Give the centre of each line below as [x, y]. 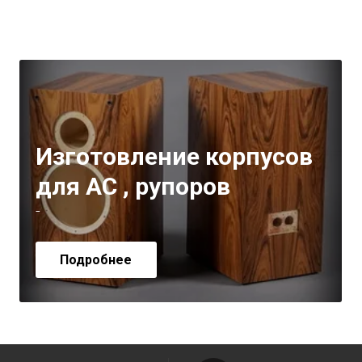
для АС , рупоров [133, 186]
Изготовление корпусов [174, 156]
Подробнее [96, 259]
